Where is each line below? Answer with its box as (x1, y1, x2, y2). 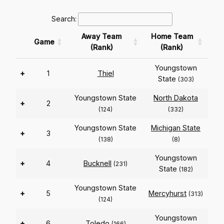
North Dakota (153, 93, 198, 102)
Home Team (150, 32, 193, 41)
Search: (51, 14, 76, 23)
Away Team (81, 32, 121, 41)
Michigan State (151, 123, 200, 132)
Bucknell (83, 159, 111, 168)
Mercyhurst (148, 189, 186, 198)
